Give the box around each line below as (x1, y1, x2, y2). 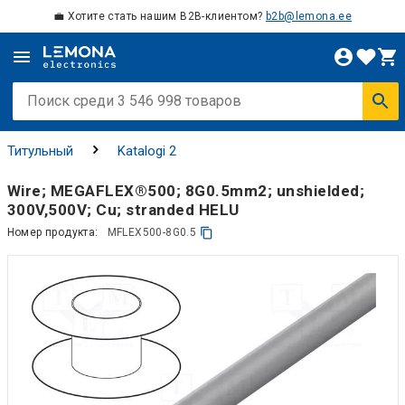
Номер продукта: (6, 226, 99, 239)
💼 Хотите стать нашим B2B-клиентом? (52, 10, 266, 23)
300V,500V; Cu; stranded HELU (6, 200, 240, 219)
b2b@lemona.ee (265, 10, 353, 23)
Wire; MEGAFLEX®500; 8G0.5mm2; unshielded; (6, 181, 364, 200)
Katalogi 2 (117, 143, 176, 159)
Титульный (6, 143, 73, 159)
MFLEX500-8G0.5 (107, 226, 197, 239)
